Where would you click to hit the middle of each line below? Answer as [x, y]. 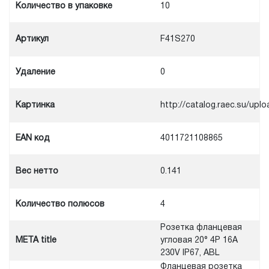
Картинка [35, 106]
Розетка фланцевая [201, 228]
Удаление [35, 73]
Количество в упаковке [64, 7]
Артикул [32, 40]
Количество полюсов [60, 205]
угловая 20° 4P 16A [199, 241]
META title [36, 241]
